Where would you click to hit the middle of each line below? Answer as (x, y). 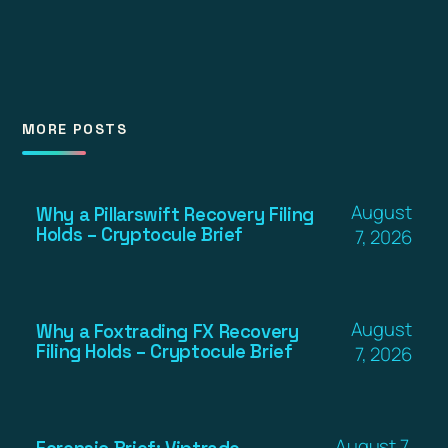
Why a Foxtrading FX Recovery (167, 331)
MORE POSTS (74, 128)
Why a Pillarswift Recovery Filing (175, 214)
